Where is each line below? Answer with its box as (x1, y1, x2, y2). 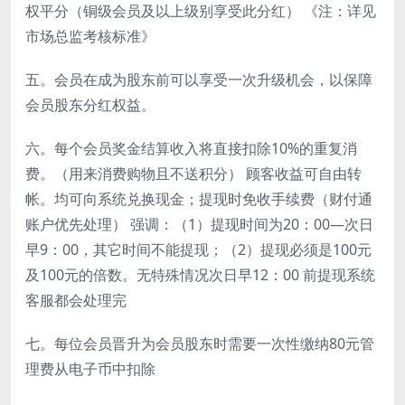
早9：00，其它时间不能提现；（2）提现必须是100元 (25, 240, 372, 260)
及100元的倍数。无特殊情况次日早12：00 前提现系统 (25, 265, 375, 286)
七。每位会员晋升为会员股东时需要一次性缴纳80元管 (25, 334, 374, 354)
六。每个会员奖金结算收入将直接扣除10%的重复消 (25, 138, 357, 159)
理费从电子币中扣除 (25, 359, 155, 380)
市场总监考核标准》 (25, 26, 155, 47)
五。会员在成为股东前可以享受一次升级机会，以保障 (25, 70, 372, 90)
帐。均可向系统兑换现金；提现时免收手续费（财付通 (25, 189, 372, 210)
